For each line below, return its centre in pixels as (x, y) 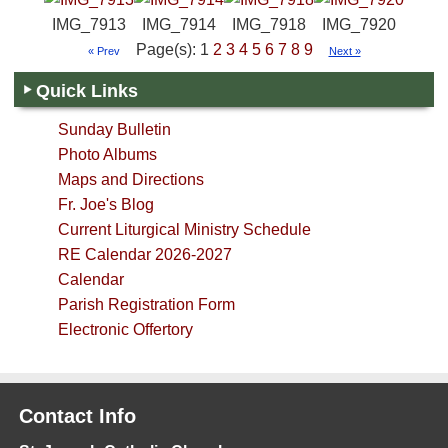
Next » (344, 50)
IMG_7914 (179, 24)
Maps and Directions (130, 179)
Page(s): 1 (174, 49)
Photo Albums (107, 154)
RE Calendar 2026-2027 (144, 254)
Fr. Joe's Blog (105, 204)
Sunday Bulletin (114, 129)
